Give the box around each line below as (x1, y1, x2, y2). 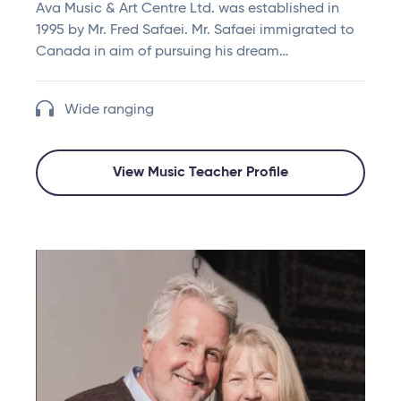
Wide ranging (64, 103, 154, 118)
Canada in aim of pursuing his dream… (36, 45, 288, 60)
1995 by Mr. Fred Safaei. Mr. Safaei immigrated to (36, 23, 354, 38)
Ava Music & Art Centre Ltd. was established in (36, 2, 339, 17)
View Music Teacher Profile (113, 166, 288, 181)
